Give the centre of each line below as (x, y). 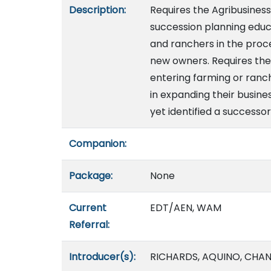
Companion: (98, 144)
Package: (91, 176)
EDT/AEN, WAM (186, 208)
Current (88, 208)
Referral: (89, 225)
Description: (97, 10)
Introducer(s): (102, 257)
